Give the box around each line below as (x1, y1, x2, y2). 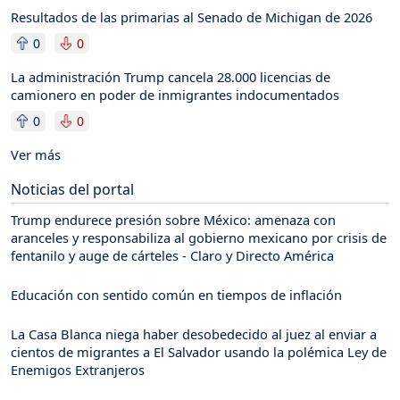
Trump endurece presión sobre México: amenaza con (11, 210, 336, 229)
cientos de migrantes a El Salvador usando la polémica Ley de (11, 342, 387, 361)
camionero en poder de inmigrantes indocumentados (11, 85, 339, 104)
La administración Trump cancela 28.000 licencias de (11, 67, 330, 86)
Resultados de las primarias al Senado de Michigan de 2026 (11, 7, 372, 26)
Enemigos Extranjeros (11, 360, 145, 379)
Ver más (11, 145, 61, 163)
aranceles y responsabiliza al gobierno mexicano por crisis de (11, 228, 387, 246)
